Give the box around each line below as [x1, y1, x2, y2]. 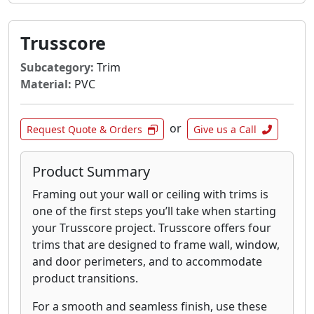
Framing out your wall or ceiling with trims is [32, 186, 268, 203]
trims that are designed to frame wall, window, [32, 237, 280, 253]
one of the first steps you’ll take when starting [32, 203, 276, 219]
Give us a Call [193, 123, 257, 137]
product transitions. [32, 271, 138, 287]
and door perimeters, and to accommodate [32, 254, 262, 270]
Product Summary [32, 162, 150, 182]
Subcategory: [20, 60, 94, 76]
